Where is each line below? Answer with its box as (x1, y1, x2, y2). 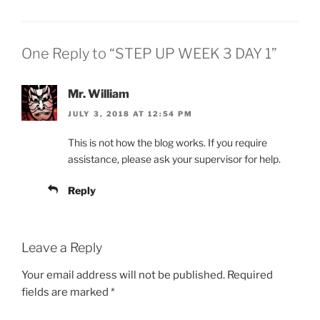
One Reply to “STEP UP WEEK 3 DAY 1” (21, 44, 277, 62)
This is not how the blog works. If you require (68, 136, 267, 149)
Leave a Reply (21, 240, 102, 256)
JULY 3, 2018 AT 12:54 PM (68, 109, 193, 119)
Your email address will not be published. (21, 268, 225, 281)
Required (227, 268, 273, 281)
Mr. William (68, 86, 129, 101)
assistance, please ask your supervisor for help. (68, 153, 281, 166)
